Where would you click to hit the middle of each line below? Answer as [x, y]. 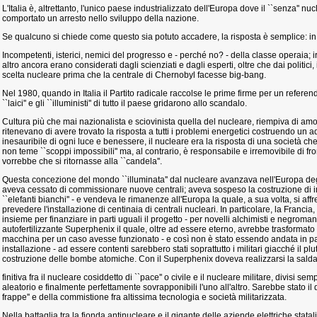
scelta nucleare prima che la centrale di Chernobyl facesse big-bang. [134, 75]
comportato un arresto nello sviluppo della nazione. [100, 18]
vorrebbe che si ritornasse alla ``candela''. [82, 161]
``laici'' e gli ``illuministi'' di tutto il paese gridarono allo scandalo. [125, 103]
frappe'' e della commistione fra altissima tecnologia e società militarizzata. [144, 297]
